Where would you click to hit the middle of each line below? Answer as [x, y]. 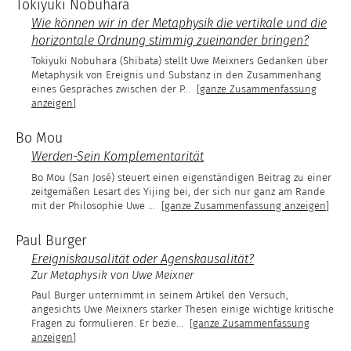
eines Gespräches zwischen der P [107, 89]
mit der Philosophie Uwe [90, 205]
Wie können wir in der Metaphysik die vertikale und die [179, 23]
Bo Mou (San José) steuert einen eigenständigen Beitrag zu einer [181, 177]
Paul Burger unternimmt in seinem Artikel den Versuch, [160, 295]
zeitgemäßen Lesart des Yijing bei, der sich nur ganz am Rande [178, 191]
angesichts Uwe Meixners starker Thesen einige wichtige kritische [183, 309]
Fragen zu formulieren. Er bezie [104, 324]
